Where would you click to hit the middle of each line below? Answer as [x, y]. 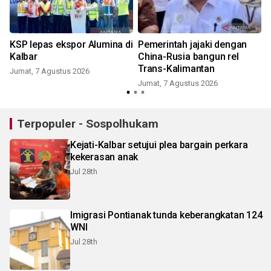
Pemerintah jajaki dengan [193, 45]
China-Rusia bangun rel [188, 57]
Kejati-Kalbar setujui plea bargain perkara [159, 145]
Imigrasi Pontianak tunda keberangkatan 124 [166, 215]
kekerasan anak [104, 157]
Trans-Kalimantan [176, 69]
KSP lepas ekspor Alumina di [71, 45]
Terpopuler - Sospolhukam [88, 124]
